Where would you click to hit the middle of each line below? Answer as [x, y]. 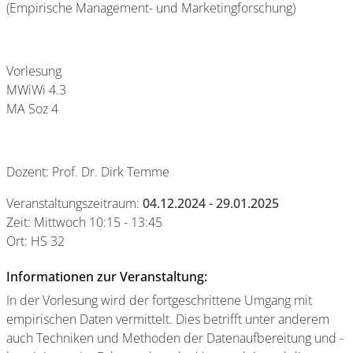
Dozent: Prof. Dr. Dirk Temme [88, 172]
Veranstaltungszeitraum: [74, 203]
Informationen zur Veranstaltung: [107, 277]
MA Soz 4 [32, 109]
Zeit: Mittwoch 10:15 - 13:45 [84, 222]
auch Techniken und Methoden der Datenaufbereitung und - [175, 338]
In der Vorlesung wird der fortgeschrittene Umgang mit [159, 300]
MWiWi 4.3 [36, 90]
